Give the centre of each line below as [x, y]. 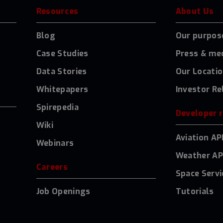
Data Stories [61, 71]
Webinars [55, 143]
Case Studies [62, 53]
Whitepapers [62, 89]
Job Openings [63, 191]
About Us [195, 11]
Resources [57, 11]
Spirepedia [57, 107]
